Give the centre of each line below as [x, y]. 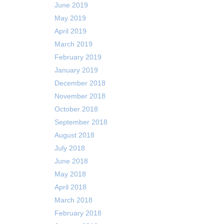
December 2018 [80, 83]
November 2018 [80, 96]
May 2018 [70, 174]
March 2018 [73, 200]
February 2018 [78, 213]
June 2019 [71, 5]
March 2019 [73, 44]
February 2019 [78, 57]
